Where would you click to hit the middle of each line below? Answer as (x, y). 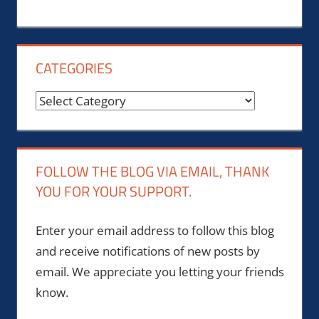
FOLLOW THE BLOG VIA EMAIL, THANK (152, 172)
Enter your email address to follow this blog (155, 230)
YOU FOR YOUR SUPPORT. (113, 192)
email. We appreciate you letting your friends (159, 271)
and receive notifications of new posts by (147, 251)
